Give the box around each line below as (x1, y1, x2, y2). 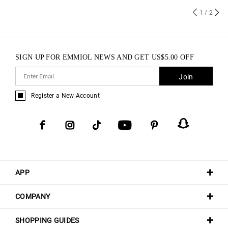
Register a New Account (31, 92, 100, 99)
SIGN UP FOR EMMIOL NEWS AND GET (15, 53, 152, 61)
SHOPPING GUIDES (15, 216, 79, 224)
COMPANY (15, 192, 50, 201)
